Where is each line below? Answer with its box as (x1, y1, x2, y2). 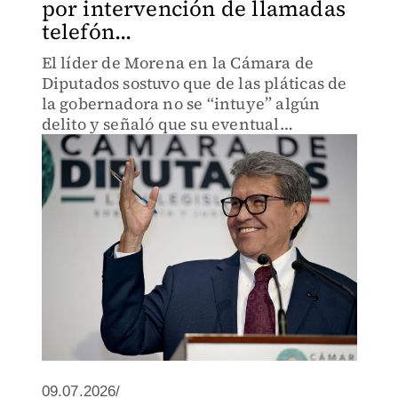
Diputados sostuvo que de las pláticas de (41, 72, 347, 94)
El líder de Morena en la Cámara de (41, 52, 314, 74)
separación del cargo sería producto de (41, 133, 339, 155)
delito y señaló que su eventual (41, 113, 280, 135)
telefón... (41, 17, 132, 46)
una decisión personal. (41, 154, 217, 176)
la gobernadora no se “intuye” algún (41, 92, 321, 115)
